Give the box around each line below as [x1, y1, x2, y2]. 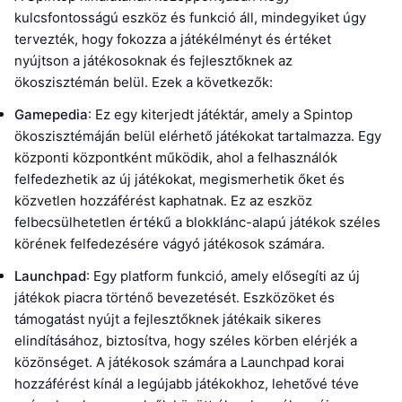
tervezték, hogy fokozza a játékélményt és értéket [14, 31, 331, 48]
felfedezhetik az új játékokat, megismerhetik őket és [14, 170, 345, 188]
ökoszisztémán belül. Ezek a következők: [14, 74, 273, 92]
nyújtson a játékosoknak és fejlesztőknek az [14, 52, 293, 70]
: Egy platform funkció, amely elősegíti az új [86, 267, 360, 285]
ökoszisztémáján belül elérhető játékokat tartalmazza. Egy [14, 127, 381, 145]
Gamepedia [14, 106, 88, 124]
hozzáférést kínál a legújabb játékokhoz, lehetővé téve [14, 375, 359, 393]
